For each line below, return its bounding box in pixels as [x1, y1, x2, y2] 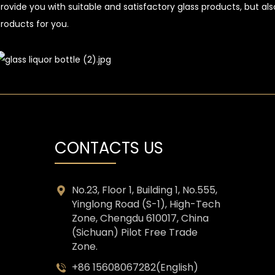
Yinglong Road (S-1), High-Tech [72, 196, 220, 211]
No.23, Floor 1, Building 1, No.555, [72, 182, 217, 197]
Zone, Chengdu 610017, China [72, 211, 209, 225]
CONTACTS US [55, 137, 163, 160]
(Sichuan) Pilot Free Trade [72, 225, 198, 239]
